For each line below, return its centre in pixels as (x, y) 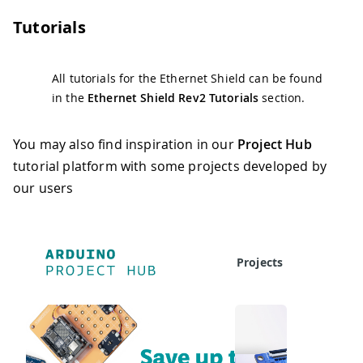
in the (70, 98)
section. (282, 98)
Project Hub (274, 144)
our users (43, 188)
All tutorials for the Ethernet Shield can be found (188, 78)
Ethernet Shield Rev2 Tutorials (173, 98)
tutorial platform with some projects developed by (170, 166)
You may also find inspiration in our (125, 144)
